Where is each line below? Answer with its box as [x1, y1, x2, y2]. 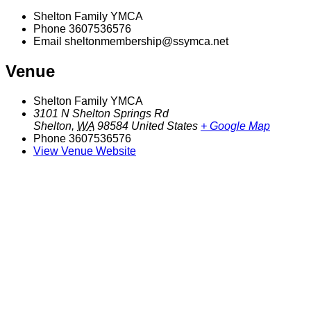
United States [131, 119, 198, 132]
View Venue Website [33, 144, 136, 157]
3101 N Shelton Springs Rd [33, 107, 169, 119]
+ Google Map [201, 119, 270, 132]
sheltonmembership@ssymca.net [65, 35, 228, 47]
